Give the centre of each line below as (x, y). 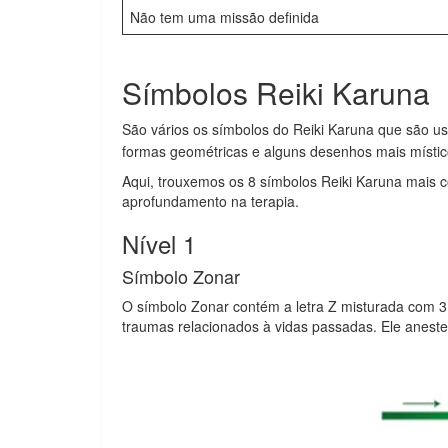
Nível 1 (159, 243)
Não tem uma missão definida (224, 17)
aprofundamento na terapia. (210, 201)
